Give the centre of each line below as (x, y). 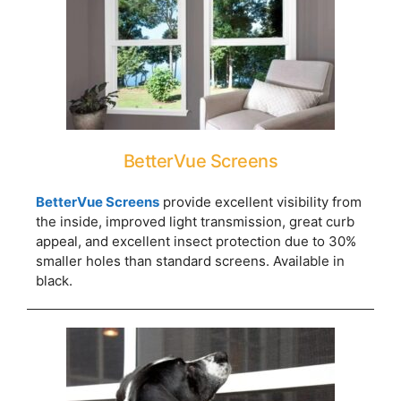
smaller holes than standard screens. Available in (190, 260)
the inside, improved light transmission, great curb (195, 221)
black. (54, 280)
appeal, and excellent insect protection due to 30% (196, 241)
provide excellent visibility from (260, 201)
